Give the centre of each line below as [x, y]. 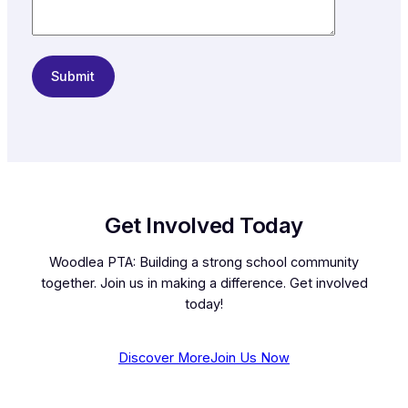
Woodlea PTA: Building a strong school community [204, 262]
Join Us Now [250, 357]
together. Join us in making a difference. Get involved [204, 283]
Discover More [164, 357]
